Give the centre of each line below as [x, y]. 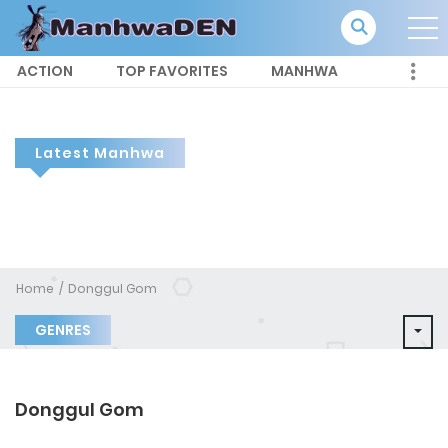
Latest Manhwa [100, 153]
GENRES [63, 330]
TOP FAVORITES [172, 71]
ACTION [45, 71]
